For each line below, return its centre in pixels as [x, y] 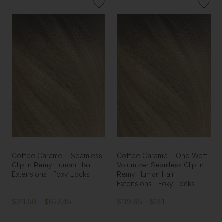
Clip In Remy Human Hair [51, 165]
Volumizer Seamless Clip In [161, 165]
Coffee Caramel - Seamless [57, 156]
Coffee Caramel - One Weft [162, 156]
